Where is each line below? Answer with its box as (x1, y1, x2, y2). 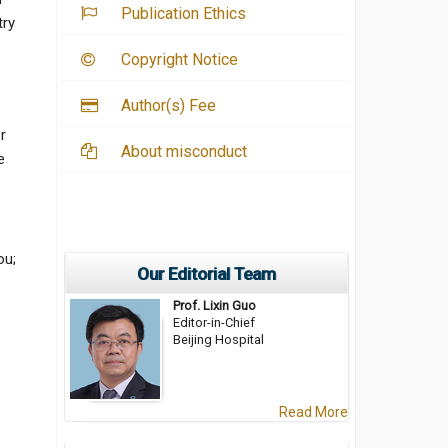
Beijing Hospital (173, 332, 264, 348)
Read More (279, 404, 348, 421)
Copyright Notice (121, 50, 238, 70)
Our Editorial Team (137, 264, 276, 285)
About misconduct (121, 142, 247, 162)
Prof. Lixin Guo (173, 298, 256, 314)
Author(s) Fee (121, 96, 216, 116)
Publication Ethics (121, 4, 246, 24)
